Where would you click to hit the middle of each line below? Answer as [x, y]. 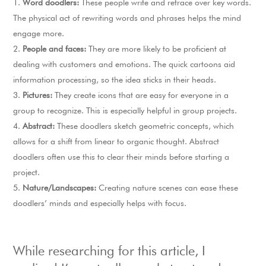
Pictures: [38, 96]
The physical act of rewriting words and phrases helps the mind [127, 19]
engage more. [39, 34]
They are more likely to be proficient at [156, 50]
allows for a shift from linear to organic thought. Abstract [116, 142]
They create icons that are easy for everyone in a [141, 96]
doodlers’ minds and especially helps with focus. [100, 204]
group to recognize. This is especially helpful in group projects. [125, 111]
